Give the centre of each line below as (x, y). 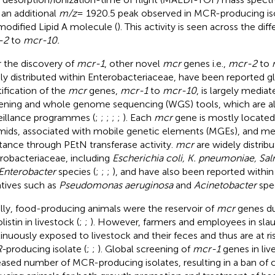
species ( (76, 171)
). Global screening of (145, 249)
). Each (138, 117)
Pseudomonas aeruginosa (116, 185)
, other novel (133, 63)
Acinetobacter (225, 185)
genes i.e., (204, 63)
